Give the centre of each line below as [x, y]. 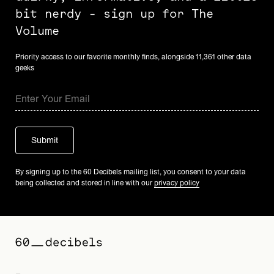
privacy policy [177, 183]
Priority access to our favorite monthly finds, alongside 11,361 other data [133, 57]
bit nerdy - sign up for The [114, 13]
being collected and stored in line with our [85, 183]
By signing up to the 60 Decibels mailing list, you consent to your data [131, 172]
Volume [37, 30]
